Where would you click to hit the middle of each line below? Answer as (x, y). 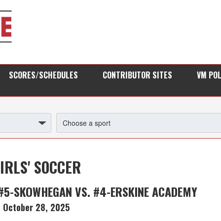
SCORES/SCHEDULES (43, 75)
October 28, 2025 (36, 207)
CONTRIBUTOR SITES (137, 75)
